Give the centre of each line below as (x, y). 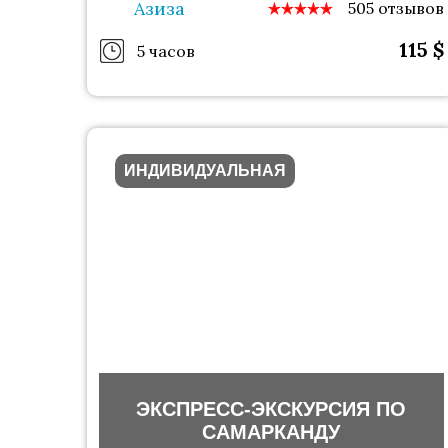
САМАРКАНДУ (271, 431)
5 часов (166, 50)
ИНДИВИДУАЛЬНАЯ (205, 171)
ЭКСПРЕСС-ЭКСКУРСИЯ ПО (271, 408)
